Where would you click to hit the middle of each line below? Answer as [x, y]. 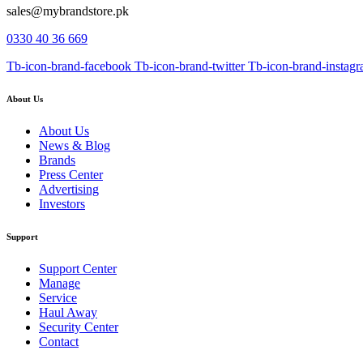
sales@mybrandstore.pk [68, 11]
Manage [60, 284]
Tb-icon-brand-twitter [190, 66]
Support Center [78, 269]
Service [58, 298]
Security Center [79, 327]
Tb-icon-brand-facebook [69, 66]
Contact [59, 342]
